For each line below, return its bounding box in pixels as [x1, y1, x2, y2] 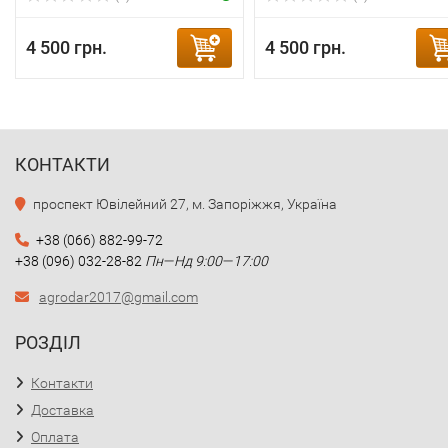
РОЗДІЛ [15, 332, 81, 353]
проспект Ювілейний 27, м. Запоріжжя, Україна [33, 196, 337, 212]
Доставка [31, 402, 94, 418]
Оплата [31, 429, 79, 445]
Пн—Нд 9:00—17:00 [145, 253, 268, 269]
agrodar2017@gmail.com [39, 289, 198, 305]
